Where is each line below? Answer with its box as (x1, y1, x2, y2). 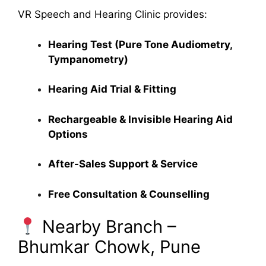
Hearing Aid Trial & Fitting (48, 83, 176, 96)
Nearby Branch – (37, 216, 177, 237)
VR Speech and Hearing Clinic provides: (18, 8, 207, 21)
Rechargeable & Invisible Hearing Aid (48, 113, 233, 125)
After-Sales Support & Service (48, 158, 198, 170)
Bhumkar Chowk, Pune (18, 236, 201, 258)
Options (48, 128, 88, 140)
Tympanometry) (48, 53, 128, 65)
